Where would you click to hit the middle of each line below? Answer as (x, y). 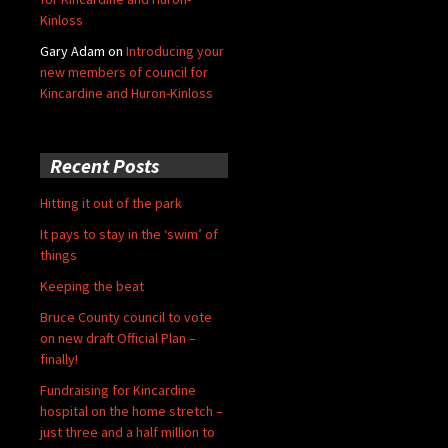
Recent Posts (104, 165)
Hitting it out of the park (111, 202)
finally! (59, 358)
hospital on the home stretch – (131, 410)
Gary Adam (72, 50)
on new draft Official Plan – (118, 337)
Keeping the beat (92, 285)
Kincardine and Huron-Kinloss (126, 92)
